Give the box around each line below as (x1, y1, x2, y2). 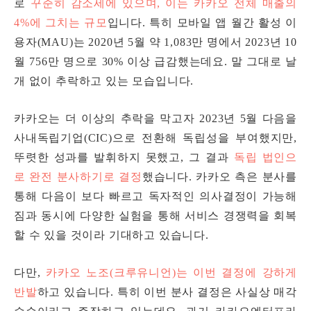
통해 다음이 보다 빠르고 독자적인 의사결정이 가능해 (14, 190, 297, 203)
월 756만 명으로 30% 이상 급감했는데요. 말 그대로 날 (14, 56, 297, 68)
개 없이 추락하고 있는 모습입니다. (14, 75, 197, 87)
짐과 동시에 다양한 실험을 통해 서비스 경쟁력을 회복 (14, 210, 297, 222)
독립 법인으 (233, 151, 297, 164)
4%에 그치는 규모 (14, 17, 108, 29)
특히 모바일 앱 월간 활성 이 (149, 17, 297, 29)
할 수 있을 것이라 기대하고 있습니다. (14, 229, 216, 242)
